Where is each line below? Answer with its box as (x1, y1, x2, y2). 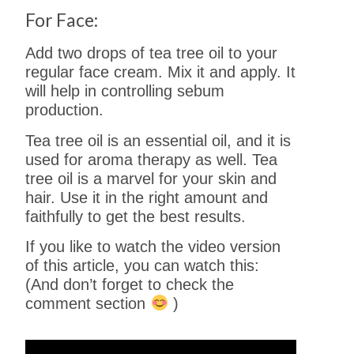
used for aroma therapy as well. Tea (25, 150, 278, 168)
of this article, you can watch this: (25, 256, 260, 274)
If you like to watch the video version (25, 237, 281, 255)
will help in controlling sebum (25, 82, 225, 100)
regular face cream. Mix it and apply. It (25, 63, 296, 81)
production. (25, 101, 104, 119)
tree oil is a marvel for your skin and (25, 169, 277, 187)
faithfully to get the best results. (25, 207, 247, 225)
